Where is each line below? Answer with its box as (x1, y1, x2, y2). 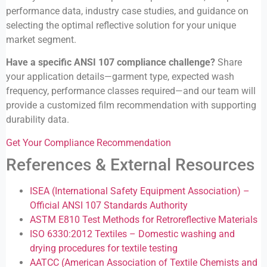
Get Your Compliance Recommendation (6, 136, 171, 148)
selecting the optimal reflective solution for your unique (6, 19, 236, 31)
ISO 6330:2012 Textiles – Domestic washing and (30, 228, 235, 240)
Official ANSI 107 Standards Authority (30, 199, 188, 211)
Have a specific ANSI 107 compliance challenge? (6, 57, 215, 69)
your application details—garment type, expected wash (6, 71, 234, 83)
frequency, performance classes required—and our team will (6, 85, 256, 97)
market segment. (6, 33, 76, 45)
